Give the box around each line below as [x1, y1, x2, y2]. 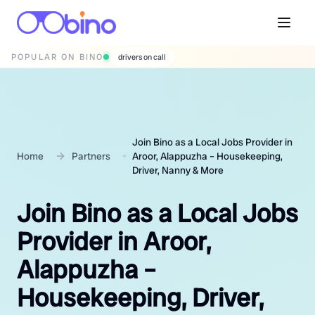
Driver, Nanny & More [131, 164, 224, 176]
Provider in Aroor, [17, 225, 211, 258]
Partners [72, 150, 110, 162]
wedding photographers [118, 52, 199, 63]
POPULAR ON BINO [11, 51, 104, 63]
